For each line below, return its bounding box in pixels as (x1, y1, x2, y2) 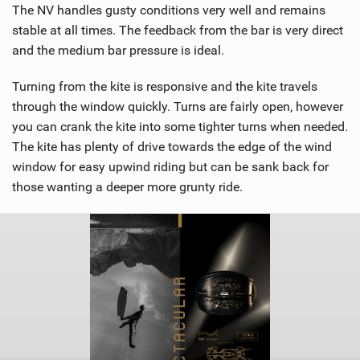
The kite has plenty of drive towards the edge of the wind (12, 138, 332, 154)
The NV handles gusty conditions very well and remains (12, 2, 325, 18)
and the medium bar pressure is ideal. (12, 42, 224, 58)
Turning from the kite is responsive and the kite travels (12, 78, 317, 94)
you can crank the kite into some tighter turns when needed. (12, 118, 348, 134)
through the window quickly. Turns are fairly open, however (12, 98, 343, 114)
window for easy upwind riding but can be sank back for (12, 158, 329, 174)
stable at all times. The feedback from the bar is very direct (12, 22, 343, 38)
